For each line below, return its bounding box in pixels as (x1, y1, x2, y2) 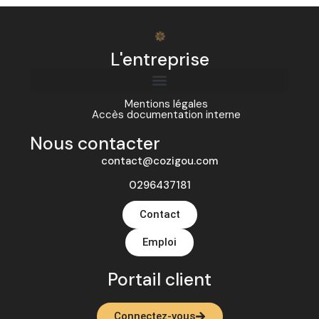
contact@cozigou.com (101, 154, 218, 169)
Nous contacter (30, 132, 161, 156)
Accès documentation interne (91, 108, 241, 122)
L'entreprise (110, 48, 209, 72)
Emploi (142, 236, 177, 249)
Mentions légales (124, 97, 208, 112)
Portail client (108, 268, 211, 292)
